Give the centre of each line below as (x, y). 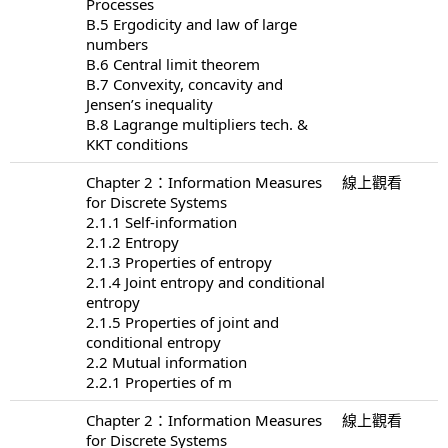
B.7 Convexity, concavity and (184, 83)
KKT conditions (137, 143)
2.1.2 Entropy (132, 241)
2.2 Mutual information (166, 361)
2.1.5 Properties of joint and (182, 321)
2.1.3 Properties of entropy (179, 261)
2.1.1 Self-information (161, 221)
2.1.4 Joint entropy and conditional (205, 281)
